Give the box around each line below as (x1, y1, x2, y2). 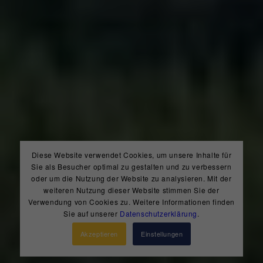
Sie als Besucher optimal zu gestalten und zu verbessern (31, 161, 232, 171)
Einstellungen (141, 229, 183, 239)
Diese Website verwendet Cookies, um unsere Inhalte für (31, 149, 232, 160)
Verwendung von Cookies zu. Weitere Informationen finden (28, 196, 235, 207)
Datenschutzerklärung (119, 208, 197, 218)
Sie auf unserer (63, 208, 120, 218)
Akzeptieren (80, 229, 118, 239)
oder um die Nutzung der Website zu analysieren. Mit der (31, 173, 232, 183)
